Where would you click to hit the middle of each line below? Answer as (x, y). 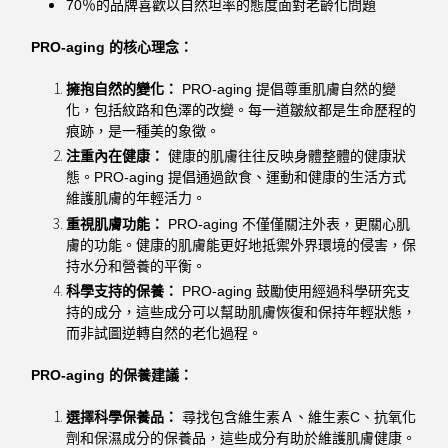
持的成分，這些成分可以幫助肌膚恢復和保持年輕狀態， (241, 311)
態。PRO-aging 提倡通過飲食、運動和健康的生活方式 (236, 177)
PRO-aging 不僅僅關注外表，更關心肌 (287, 223)
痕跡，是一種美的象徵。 (143, 131)
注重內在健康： (115, 156)
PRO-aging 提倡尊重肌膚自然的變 (287, 89)
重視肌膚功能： (115, 223)
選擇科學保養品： (122, 416)
